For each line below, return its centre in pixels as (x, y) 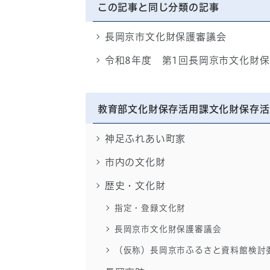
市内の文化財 (135, 162)
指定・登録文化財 (150, 208)
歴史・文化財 (135, 186)
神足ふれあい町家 (145, 139)
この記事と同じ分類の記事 (158, 7)
